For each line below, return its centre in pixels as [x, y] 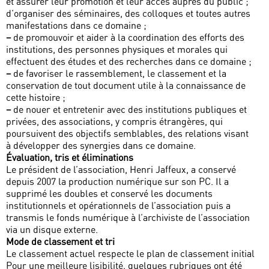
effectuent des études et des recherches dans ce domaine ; [129, 62]
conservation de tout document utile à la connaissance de [126, 86]
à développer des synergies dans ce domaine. [101, 146]
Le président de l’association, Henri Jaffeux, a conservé [121, 170]
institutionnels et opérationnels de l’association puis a [118, 206]
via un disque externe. [52, 230]
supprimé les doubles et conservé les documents [109, 194]
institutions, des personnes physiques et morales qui [117, 50]
